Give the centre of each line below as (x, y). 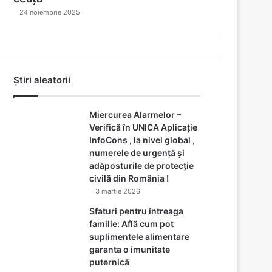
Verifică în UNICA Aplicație (144, 127)
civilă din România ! (129, 178)
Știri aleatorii (42, 80)
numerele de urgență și (137, 152)
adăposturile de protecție (142, 165)
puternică (110, 262)
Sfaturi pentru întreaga (137, 211)
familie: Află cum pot (132, 223)
